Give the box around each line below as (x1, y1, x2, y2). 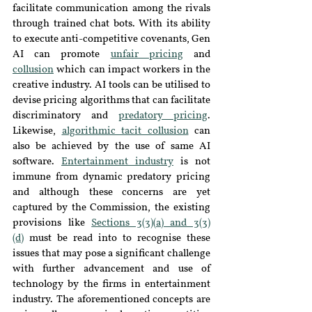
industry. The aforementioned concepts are (13, 295, 210, 305)
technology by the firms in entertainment (13, 279, 210, 290)
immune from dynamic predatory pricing (13, 172, 210, 182)
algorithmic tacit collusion (61, 126, 189, 136)
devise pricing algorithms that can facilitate (13, 95, 210, 106)
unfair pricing (110, 49, 183, 60)
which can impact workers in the (54, 65, 210, 75)
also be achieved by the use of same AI (13, 141, 210, 152)
